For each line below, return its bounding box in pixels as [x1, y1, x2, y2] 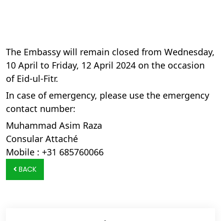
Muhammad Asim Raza [6, 119, 102, 131]
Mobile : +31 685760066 [6, 146, 104, 158]
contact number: [6, 103, 75, 114]
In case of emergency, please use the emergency [6, 89, 209, 101]
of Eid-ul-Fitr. [6, 73, 58, 84]
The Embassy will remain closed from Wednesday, [6, 46, 215, 58]
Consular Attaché [6, 133, 78, 145]
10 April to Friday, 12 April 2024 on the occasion [6, 59, 205, 71]
